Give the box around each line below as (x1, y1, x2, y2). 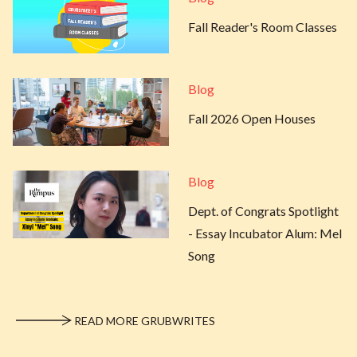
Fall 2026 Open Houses (188, 111, 316, 127)
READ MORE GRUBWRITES (74, 314, 215, 328)
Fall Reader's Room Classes (188, 18, 337, 34)
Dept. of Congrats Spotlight (188, 203, 339, 219)
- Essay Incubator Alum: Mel (188, 226, 342, 241)
